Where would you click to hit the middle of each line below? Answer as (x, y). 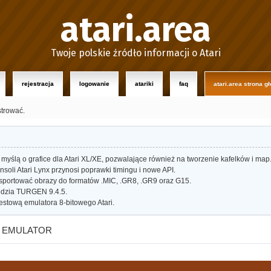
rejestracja (38, 84)
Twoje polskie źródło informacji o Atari (135, 53)
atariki (144, 84)
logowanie (94, 84)
